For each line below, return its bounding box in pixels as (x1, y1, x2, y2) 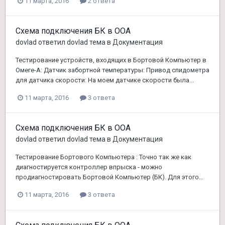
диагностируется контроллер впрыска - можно (16, 163, 162, 171)
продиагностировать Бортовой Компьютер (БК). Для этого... (16, 173, 203, 181)
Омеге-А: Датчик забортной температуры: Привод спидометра (16, 66, 209, 74)
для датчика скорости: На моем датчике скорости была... (16, 76, 194, 84)
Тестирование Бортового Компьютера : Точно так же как (16, 153, 191, 161)
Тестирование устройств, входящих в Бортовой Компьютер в (16, 56, 206, 64)
